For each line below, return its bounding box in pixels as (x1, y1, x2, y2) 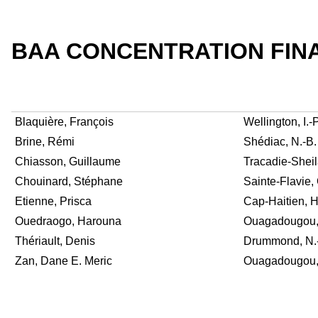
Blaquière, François (15, 115, 114, 128)
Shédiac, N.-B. (243, 135, 317, 148)
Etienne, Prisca (15, 194, 92, 207)
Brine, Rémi (15, 135, 75, 148)
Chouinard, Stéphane (15, 175, 123, 187)
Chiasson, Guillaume (15, 155, 121, 168)
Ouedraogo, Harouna (15, 214, 121, 227)
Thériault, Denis (15, 234, 95, 247)
